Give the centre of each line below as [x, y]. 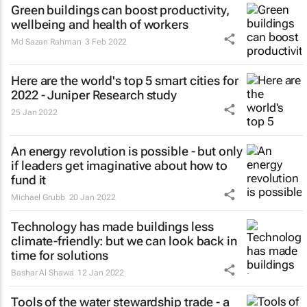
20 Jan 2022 [92, 197]
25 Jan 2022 [34, 112]
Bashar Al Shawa [42, 273]
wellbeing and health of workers [100, 24]
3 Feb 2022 [106, 42]
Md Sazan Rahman [46, 42]
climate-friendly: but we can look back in [124, 241]
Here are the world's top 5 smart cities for [125, 81]
